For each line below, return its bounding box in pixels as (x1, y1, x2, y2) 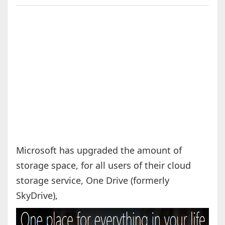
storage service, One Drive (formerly (16, 174, 169, 187)
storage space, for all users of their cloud (16, 159, 191, 172)
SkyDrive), (16, 189, 58, 202)
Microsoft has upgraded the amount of (16, 144, 182, 157)
